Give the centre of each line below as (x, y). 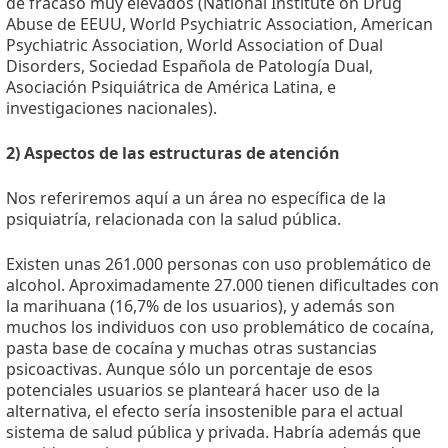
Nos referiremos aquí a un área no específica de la (196, 198)
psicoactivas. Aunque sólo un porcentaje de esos (189, 369)
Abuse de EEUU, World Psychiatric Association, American (219, 24)
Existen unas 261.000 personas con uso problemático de (218, 264)
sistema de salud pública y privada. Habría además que (213, 432)
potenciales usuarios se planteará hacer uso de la (193, 390)
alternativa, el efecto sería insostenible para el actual (204, 411)
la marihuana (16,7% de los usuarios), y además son (200, 306)
